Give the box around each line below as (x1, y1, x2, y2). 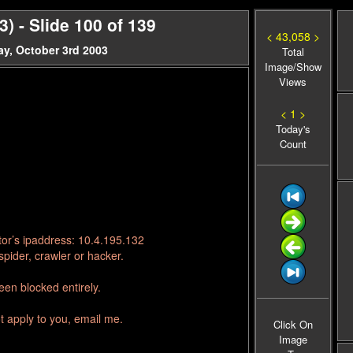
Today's (275, 121, 310, 136)
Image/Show (264, 59, 321, 74)
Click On (273, 317, 313, 332)
